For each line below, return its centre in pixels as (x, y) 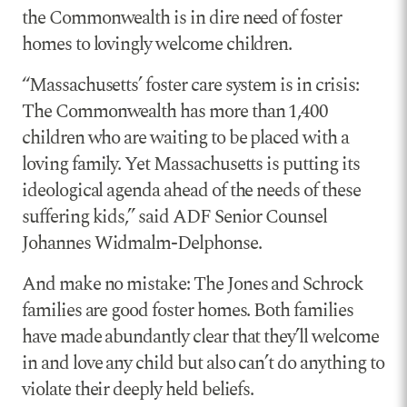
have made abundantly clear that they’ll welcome (200, 338)
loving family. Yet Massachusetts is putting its (191, 165)
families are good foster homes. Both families (188, 311)
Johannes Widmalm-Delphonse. (142, 244)
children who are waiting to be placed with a (185, 139)
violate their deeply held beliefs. (138, 390)
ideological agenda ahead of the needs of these (191, 191)
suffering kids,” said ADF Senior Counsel (175, 218)
